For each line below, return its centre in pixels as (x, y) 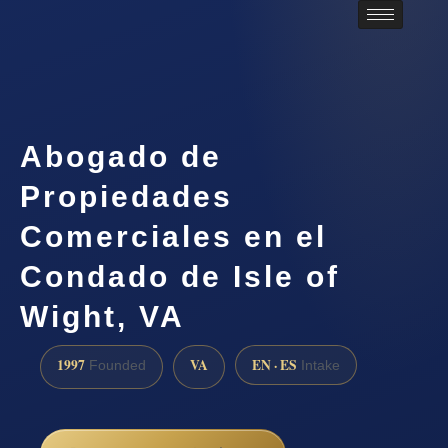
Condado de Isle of (180, 277)
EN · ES (274, 364)
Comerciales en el (173, 237)
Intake (318, 365)
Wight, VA (102, 317)
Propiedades (126, 197)
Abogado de (121, 157)
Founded (115, 365)
